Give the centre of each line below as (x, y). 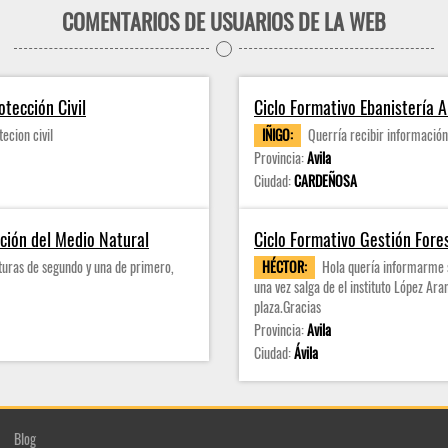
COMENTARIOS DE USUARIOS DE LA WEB (224, 21)
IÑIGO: (277, 134)
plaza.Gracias (287, 306)
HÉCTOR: (284, 266)
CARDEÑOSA (325, 180)
